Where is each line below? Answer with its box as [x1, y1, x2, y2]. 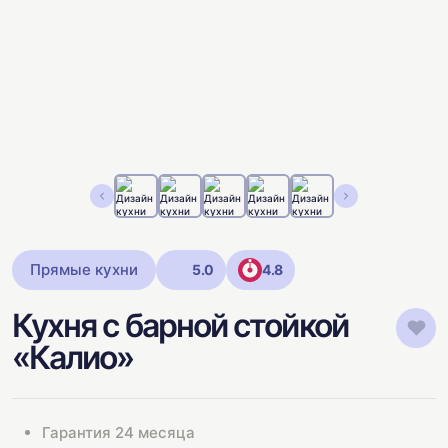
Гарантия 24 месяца [42, 422, 195, 442]
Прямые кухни [30, 260, 138, 280]
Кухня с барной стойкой [12, 305, 348, 345]
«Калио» [12, 337, 134, 377]
